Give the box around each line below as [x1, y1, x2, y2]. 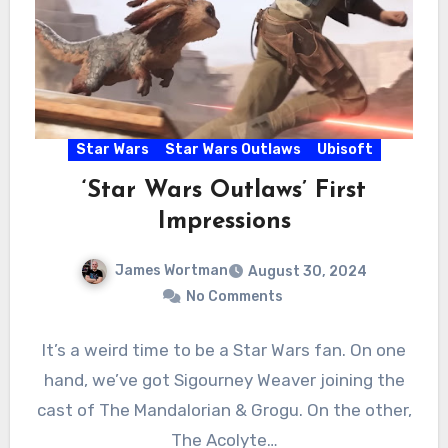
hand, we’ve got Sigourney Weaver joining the [43, 370, 405, 391]
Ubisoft [316, 141, 373, 159]
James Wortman [115, 262, 228, 280]
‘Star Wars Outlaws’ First [82, 179, 366, 204]
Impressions [157, 210, 291, 235]
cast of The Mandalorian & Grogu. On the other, [36, 400, 412, 421]
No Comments [185, 288, 283, 306]
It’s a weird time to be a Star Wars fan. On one [42, 340, 406, 361]
